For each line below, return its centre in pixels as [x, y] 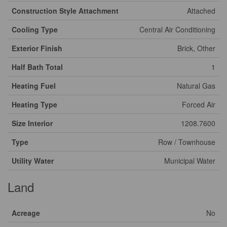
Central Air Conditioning [177, 29]
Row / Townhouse [187, 142]
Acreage [26, 213]
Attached [201, 11]
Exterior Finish [37, 48]
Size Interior [32, 123]
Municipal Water [190, 161]
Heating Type [34, 104]
